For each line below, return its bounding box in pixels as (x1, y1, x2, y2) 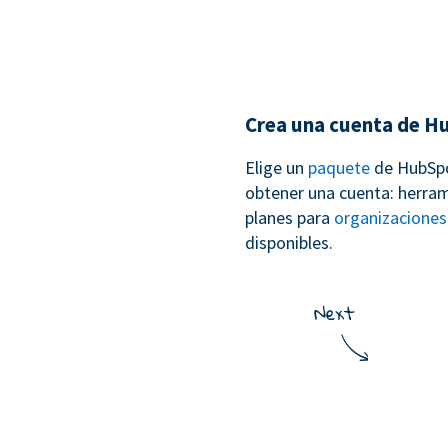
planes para (245, 206, 334, 230)
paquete (308, 156, 370, 180)
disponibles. (245, 231, 333, 255)
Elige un (245, 156, 308, 180)
